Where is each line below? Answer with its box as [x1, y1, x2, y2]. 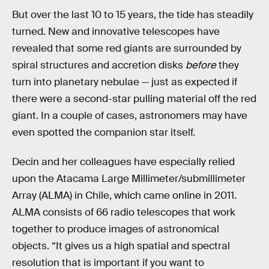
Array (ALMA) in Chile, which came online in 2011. [12, 189, 237, 202]
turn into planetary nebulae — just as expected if [12, 75, 237, 88]
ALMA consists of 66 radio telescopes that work [12, 206, 235, 219]
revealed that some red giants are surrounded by [12, 41, 241, 55]
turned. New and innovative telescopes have [12, 25, 220, 38]
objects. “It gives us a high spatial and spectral [12, 240, 230, 253]
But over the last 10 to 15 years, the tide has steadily [12, 8, 253, 21]
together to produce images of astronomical [12, 223, 219, 236]
